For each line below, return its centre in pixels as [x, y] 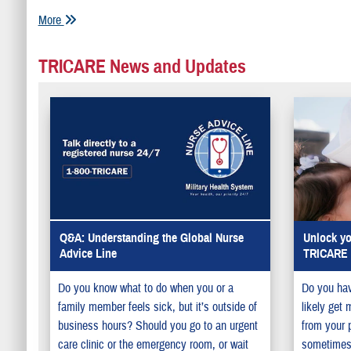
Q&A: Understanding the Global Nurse [151, 239]
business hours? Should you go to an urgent [157, 326]
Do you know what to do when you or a [145, 289]
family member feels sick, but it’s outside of [157, 308]
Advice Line [88, 254]
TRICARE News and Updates [142, 66]
